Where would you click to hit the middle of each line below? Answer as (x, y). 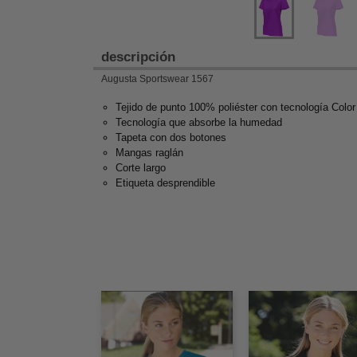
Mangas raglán (149, 152)
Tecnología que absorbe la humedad (199, 122)
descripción (138, 57)
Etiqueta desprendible (165, 182)
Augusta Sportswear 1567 (157, 78)
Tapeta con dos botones (171, 137)
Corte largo (141, 167)
